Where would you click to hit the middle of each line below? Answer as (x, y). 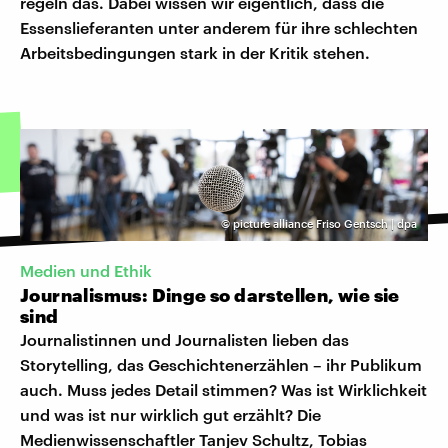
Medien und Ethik (86, 271)
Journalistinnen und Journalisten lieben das (184, 340)
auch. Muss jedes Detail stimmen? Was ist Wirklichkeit (223, 390)
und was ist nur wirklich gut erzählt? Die (170, 415)
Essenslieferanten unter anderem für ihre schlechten (219, 27)
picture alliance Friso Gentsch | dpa (325, 224)
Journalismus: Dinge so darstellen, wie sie (210, 295)
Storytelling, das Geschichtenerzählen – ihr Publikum (221, 365)
